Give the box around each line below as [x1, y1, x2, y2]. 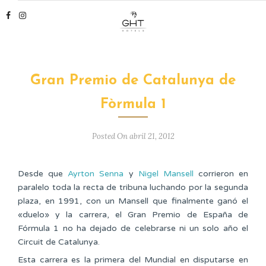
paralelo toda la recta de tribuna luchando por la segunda [18, 182, 248, 192]
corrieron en [193, 169, 248, 179]
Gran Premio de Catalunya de [30, 74, 236, 88]
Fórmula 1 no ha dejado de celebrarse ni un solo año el [18, 223, 248, 233]
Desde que [18, 169, 68, 179]
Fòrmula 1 [100, 97, 166, 112]
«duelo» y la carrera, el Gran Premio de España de [18, 210, 248, 220]
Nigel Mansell [138, 169, 194, 179]
